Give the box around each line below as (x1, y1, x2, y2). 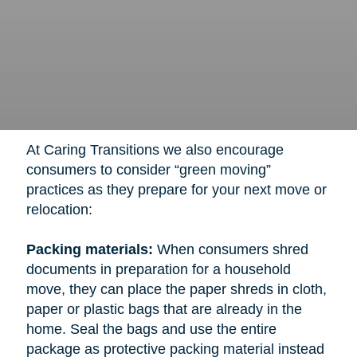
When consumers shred (152, 241, 308, 257)
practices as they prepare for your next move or (25, 181, 327, 198)
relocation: (25, 201, 92, 218)
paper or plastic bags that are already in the (25, 300, 302, 317)
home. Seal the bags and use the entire (25, 320, 277, 337)
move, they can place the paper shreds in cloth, (25, 280, 327, 297)
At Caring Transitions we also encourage (25, 141, 284, 158)
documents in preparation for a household (25, 261, 291, 277)
